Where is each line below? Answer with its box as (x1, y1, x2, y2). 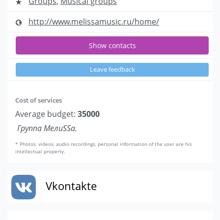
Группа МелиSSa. (17, 123, 77, 134)
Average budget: (15, 109, 78, 120)
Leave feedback (89, 65, 135, 74)
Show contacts (88, 41, 136, 51)
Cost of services (15, 96, 62, 105)
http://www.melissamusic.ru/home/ (28, 16, 159, 27)
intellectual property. (15, 148, 65, 155)
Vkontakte (46, 178, 97, 193)
